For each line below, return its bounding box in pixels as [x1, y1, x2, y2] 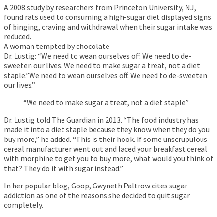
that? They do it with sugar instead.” [4, 163, 123, 173]
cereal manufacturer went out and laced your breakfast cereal [4, 144, 207, 154]
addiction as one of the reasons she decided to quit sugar [4, 190, 190, 201]
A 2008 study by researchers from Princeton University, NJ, [4, 2, 196, 13]
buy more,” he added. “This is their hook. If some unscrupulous [4, 134, 207, 144]
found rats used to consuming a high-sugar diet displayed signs [4, 12, 211, 22]
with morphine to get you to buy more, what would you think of [4, 154, 213, 164]
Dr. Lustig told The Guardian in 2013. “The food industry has [4, 115, 199, 125]
